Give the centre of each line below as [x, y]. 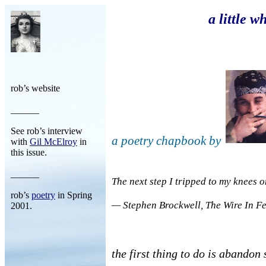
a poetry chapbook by [168, 141]
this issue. [29, 152]
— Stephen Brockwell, [159, 205]
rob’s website [35, 88]
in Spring [74, 195]
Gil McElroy [53, 142]
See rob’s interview [47, 131]
